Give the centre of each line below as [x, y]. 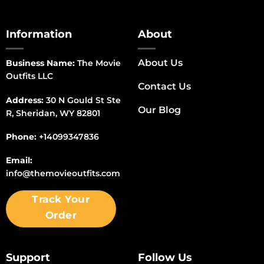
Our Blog [159, 110]
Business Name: [40, 63]
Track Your [61, 199]
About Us [160, 63]
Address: [24, 100]
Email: [19, 160]
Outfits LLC [29, 76]
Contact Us [164, 87]
